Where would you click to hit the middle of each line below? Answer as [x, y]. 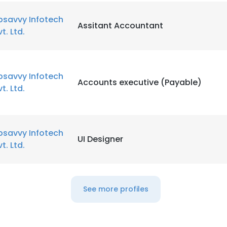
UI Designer [100, 139]
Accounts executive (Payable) [140, 82]
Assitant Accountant [120, 26]
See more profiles [116, 189]
